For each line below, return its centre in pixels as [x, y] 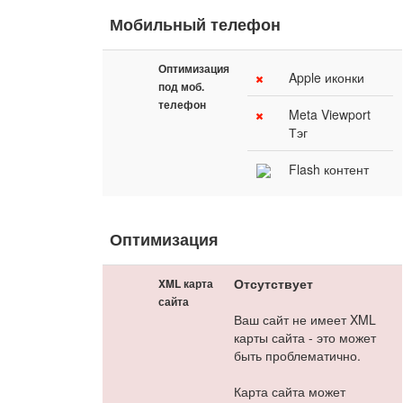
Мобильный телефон [196, 24]
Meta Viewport [330, 114]
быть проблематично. [298, 355]
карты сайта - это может [305, 337]
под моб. [182, 86]
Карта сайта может [290, 391]
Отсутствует [274, 283]
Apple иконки [327, 77]
